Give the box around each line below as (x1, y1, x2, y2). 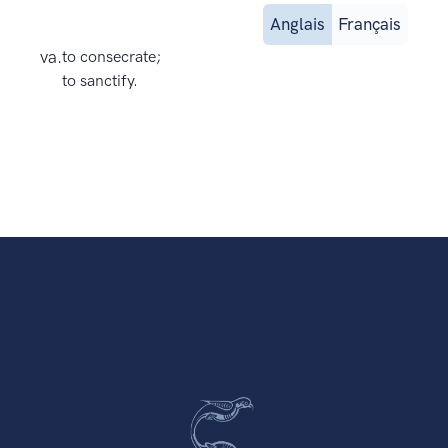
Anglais (270, 14, 325, 35)
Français (338, 14, 401, 35)
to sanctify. (61, 71, 138, 91)
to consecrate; (61, 47, 161, 67)
